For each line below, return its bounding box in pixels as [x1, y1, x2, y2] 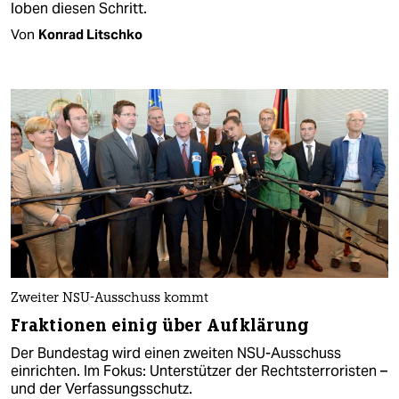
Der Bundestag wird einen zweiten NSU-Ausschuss [11, 344, 341, 363]
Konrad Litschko [38, 25, 142, 43]
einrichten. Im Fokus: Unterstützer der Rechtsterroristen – [11, 362, 387, 381]
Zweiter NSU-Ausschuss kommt [11, 292, 208, 306]
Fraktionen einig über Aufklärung [11, 314, 310, 338]
